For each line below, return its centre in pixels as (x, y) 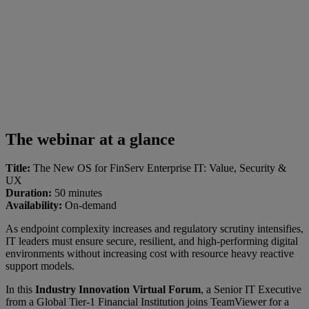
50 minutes (77, 193)
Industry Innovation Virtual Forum (118, 290)
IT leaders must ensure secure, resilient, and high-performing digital (152, 241)
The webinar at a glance (90, 139)
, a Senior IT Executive (251, 290)
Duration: (29, 193)
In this (20, 290)
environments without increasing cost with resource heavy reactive (150, 254)
